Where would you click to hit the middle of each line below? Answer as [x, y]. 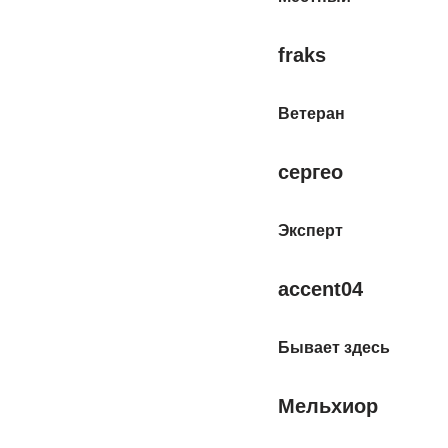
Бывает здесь [333, 347]
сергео [310, 172]
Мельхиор [327, 406]
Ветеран [311, 113]
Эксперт [310, 230]
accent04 [320, 289]
